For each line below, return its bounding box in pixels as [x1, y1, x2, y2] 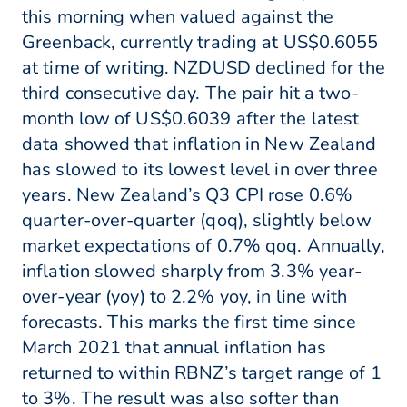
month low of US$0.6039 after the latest [22, 106, 360, 132]
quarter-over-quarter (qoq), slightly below [22, 208, 372, 233]
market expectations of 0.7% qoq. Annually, [22, 233, 385, 259]
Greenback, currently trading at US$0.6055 [22, 30, 379, 55]
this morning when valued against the [22, 5, 334, 30]
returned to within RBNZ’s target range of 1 [22, 361, 382, 386]
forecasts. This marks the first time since [22, 310, 356, 335]
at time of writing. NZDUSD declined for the [22, 55, 385, 81]
